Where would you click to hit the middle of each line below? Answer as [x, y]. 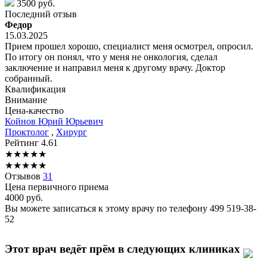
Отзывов [24, 176]
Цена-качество [34, 110]
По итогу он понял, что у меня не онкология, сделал [111, 57]
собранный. [29, 78]
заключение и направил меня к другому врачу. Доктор [115, 67]
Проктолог [27, 132]
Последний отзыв [41, 14]
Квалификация [35, 89]
